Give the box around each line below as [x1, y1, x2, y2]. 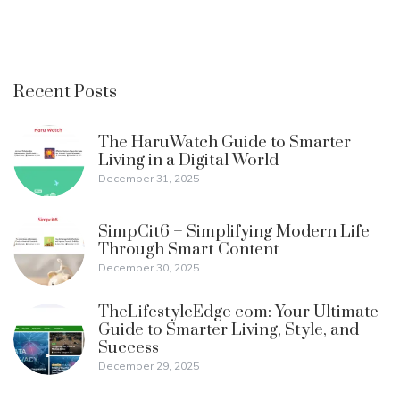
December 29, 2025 [98, 359, 199, 373]
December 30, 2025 [98, 261, 199, 275]
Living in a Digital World [98, 150, 279, 171]
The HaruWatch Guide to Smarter [98, 132, 351, 154]
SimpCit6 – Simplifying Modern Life [98, 221, 370, 243]
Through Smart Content [98, 239, 279, 261]
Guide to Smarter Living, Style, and [98, 320, 359, 341]
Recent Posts [13, 81, 117, 104]
